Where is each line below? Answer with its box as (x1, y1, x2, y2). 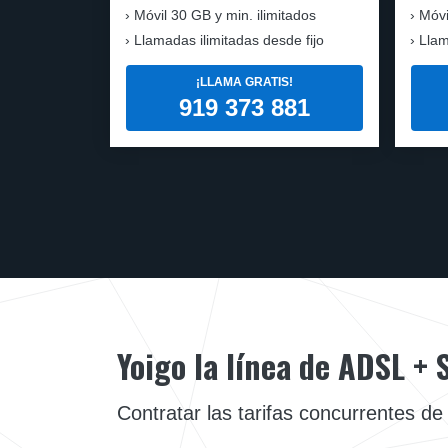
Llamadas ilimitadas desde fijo (134, 31, 324, 48)
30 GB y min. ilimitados (167, 6, 316, 23)
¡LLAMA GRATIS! (196, 75, 293, 90)
